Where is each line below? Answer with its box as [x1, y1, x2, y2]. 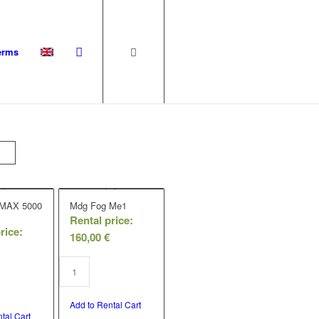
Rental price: [69, 212, 133, 228]
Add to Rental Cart [69, 298, 141, 310]
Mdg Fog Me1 [69, 199, 127, 212]
